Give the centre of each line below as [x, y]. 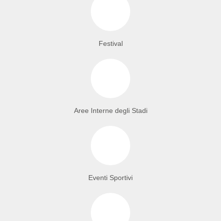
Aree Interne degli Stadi [110, 110]
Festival [110, 43]
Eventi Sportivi [110, 177]
